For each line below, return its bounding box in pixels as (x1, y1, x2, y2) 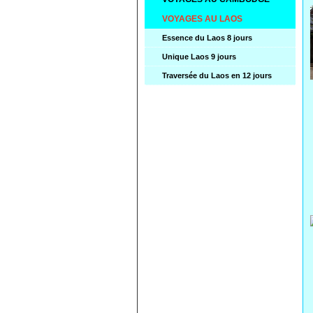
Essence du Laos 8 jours (162, 33, 252, 42)
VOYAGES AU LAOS (162, 13, 242, 24)
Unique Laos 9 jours (162, 52, 236, 61)
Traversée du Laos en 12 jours (162, 71, 272, 80)
